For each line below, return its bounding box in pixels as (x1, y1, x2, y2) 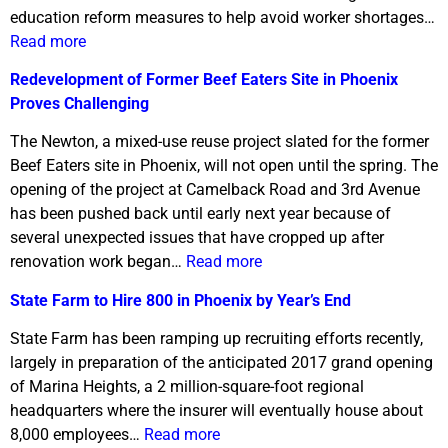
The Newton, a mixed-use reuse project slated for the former (10, 132, 429, 152)
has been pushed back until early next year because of (10, 204, 391, 224)
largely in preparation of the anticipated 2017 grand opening (10, 353, 433, 373)
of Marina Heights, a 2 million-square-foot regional (10, 377, 364, 397)
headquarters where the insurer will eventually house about (10, 401, 423, 421)
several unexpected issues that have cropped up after (10, 228, 384, 248)
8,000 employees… (10, 425, 144, 445)
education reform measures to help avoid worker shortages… (10, 7, 435, 27)
